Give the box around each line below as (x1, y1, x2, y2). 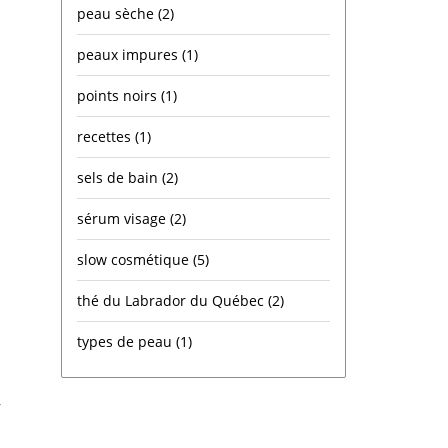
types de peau (77, 332, 176, 351)
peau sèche (77, 4, 158, 23)
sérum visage (77, 209, 170, 228)
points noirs (77, 86, 161, 105)
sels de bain (77, 168, 162, 187)
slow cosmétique (77, 250, 193, 269)
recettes (77, 127, 135, 146)
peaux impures (77, 45, 182, 64)
